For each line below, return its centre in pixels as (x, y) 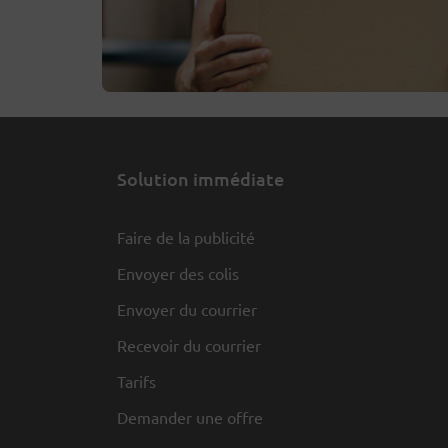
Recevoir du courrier (189, 344)
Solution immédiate (200, 178)
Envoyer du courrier (187, 308)
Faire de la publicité (186, 236)
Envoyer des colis (178, 272)
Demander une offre (190, 416)
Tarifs (136, 380)
